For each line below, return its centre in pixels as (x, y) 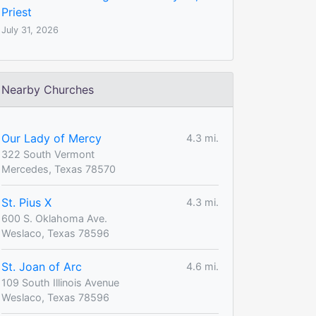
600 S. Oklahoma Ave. (54, 218)
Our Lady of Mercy (51, 138)
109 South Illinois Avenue (60, 282)
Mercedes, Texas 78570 (59, 169)
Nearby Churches (48, 89)
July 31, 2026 (30, 30)
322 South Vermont (48, 154)
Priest (17, 12)
